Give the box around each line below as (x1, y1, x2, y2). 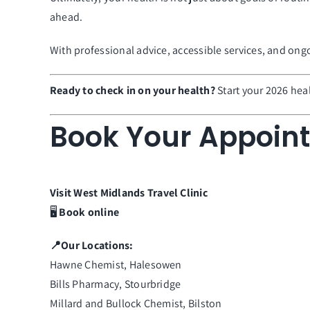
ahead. (49, 10, 83, 25)
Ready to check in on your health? (49, 83, 215, 98)
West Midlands (73, 185, 147, 201)
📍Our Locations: (49, 238, 134, 253)
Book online (59, 205, 120, 220)
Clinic (180, 185, 208, 201)
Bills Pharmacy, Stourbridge (49, 277, 181, 292)
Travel (147, 185, 181, 201)
